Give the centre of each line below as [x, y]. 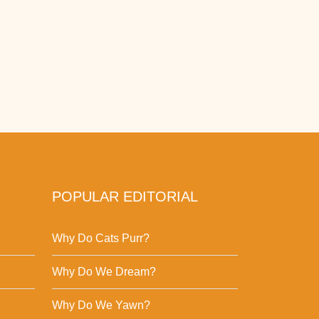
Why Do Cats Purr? [101, 239]
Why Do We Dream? [104, 272]
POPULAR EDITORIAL [125, 197]
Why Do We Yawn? [101, 305]
